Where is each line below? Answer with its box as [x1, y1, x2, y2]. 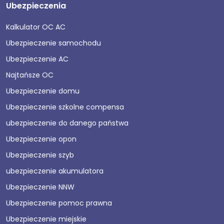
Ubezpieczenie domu [6, 85, 79, 96]
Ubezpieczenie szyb [6, 149, 74, 160]
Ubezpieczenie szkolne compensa [6, 101, 124, 112]
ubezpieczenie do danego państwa [6, 117, 128, 128]
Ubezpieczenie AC [6, 53, 68, 64]
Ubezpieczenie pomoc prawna [6, 197, 112, 208]
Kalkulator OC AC [6, 21, 65, 32]
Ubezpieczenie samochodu [6, 37, 101, 48]
